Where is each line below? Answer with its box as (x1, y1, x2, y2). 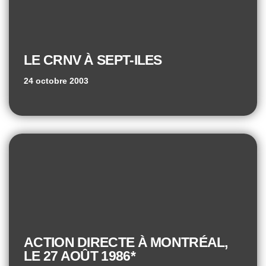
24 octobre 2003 (24, 75, 88, 85)
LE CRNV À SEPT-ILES (24, 52, 162, 68)
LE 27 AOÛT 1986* (24, 248, 135, 264)
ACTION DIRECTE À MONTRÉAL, (24, 234, 228, 250)
